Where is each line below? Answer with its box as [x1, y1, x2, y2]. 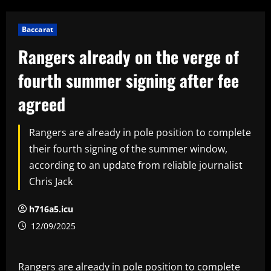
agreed [18, 91, 65, 116]
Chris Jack [29, 174, 73, 188]
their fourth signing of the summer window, [29, 142, 227, 155]
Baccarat [22, 24, 53, 34]
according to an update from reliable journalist [29, 158, 243, 172]
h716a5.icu [29, 203, 73, 215]
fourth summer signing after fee [18, 67, 239, 93]
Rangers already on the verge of [18, 44, 239, 69]
